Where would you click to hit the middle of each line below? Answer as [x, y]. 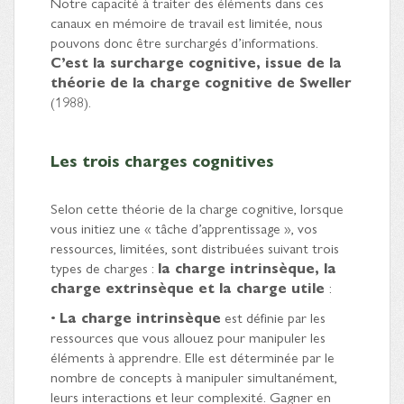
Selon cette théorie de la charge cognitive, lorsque [197, 207]
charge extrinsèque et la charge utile [190, 287]
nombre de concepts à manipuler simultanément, [194, 376]
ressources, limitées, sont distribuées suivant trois [195, 247]
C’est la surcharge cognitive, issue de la [196, 61]
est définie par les [273, 317]
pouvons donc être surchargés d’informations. [184, 41]
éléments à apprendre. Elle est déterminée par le [193, 356]
